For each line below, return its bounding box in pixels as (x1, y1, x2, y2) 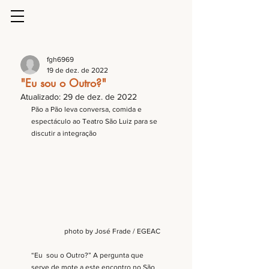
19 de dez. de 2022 (47, 66, 108, 74)
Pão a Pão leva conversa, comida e (31, 105, 144, 113)
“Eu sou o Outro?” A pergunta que (31, 251, 145, 260)
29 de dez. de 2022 (63, 92, 137, 101)
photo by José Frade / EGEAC (64, 227, 160, 236)
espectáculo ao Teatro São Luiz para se (31, 117, 159, 125)
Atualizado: (20, 92, 63, 101)
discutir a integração (31, 129, 97, 138)
